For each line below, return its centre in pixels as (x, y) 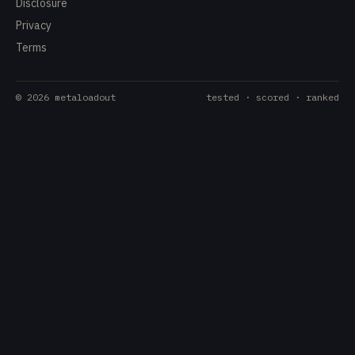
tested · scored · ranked (273, 97)
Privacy (34, 25)
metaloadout (85, 97)
